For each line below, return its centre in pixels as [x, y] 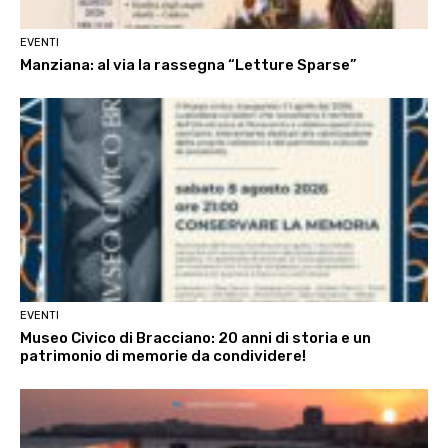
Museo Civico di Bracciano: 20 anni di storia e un [195, 338]
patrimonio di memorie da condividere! [163, 356]
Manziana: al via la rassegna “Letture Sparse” [188, 65]
